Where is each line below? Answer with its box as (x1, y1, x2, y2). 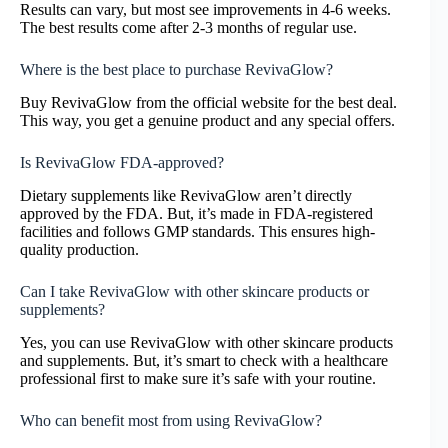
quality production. (20, 240, 139, 258)
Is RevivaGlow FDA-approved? (20, 154, 224, 172)
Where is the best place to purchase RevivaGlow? (20, 61, 333, 79)
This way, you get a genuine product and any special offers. (20, 112, 395, 130)
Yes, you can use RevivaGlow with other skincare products (20, 333, 393, 351)
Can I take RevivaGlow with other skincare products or (20, 282, 369, 300)
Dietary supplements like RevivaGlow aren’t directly (20, 186, 352, 204)
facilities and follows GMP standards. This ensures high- (20, 222, 375, 240)
